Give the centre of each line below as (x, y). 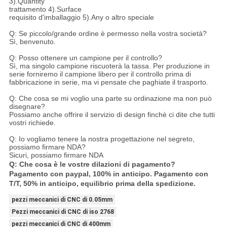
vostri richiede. (32, 122)
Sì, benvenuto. (32, 41)
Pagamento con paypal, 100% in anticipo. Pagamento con (108, 174)
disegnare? (27, 106)
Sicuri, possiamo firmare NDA (56, 155)
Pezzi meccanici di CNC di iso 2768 (63, 212)
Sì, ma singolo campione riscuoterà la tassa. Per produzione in (109, 66)
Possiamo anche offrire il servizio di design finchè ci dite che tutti (112, 114)
